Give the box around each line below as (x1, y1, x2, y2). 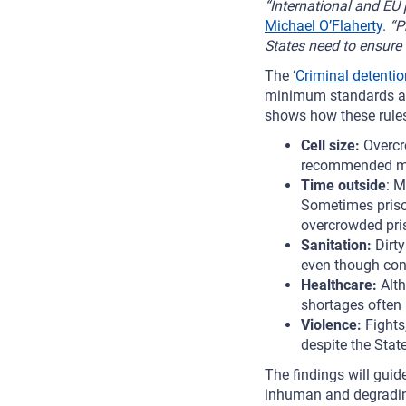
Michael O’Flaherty (265, 17, 382, 35)
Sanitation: (301, 237, 375, 255)
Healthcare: (301, 276, 381, 295)
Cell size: (301, 137, 363, 155)
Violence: (301, 316, 365, 334)
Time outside (301, 177, 386, 195)
